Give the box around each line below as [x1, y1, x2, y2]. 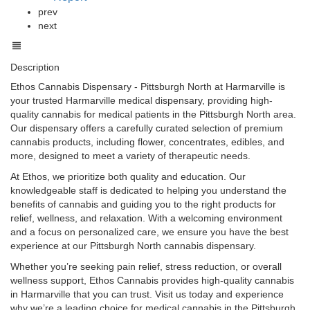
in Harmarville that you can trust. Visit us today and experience [10, 288, 284, 300]
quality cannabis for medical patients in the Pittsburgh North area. [10, 108, 296, 120]
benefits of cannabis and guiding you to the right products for [10, 198, 276, 210]
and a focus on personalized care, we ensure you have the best [10, 226, 289, 237]
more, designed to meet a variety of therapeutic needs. [10, 149, 250, 161]
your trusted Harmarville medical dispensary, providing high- [10, 94, 273, 106]
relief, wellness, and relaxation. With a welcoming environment [10, 212, 282, 224]
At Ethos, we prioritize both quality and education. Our [10, 170, 246, 182]
